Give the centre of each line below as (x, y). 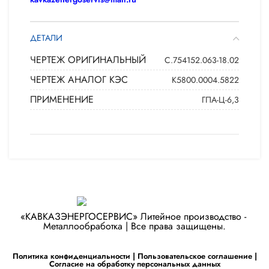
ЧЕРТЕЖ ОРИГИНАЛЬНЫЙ (88, 60)
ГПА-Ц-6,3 (220, 99)
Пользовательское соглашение (195, 256)
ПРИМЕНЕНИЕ (62, 99)
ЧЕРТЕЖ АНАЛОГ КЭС (79, 80)
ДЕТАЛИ (46, 38)
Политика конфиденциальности (71, 256)
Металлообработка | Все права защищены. (134, 226)
